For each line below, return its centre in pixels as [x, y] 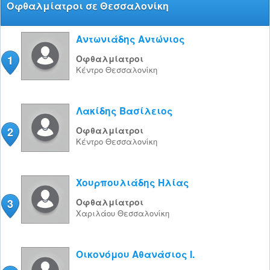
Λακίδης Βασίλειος [124, 111]
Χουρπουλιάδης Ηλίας [133, 182]
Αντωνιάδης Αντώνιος [130, 39]
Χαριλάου [97, 213]
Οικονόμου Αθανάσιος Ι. [135, 254]
